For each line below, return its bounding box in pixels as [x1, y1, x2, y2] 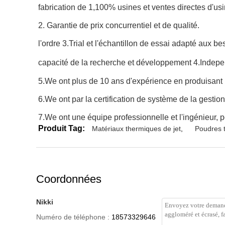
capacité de [38, 58, 79, 67]
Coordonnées [36, 173, 101, 185]
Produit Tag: [38, 124, 85, 133]
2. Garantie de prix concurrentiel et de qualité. [38, 21, 199, 30]
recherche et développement [90, 58, 191, 67]
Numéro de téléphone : [36, 213, 109, 221]
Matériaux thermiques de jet [92, 125, 181, 133]
